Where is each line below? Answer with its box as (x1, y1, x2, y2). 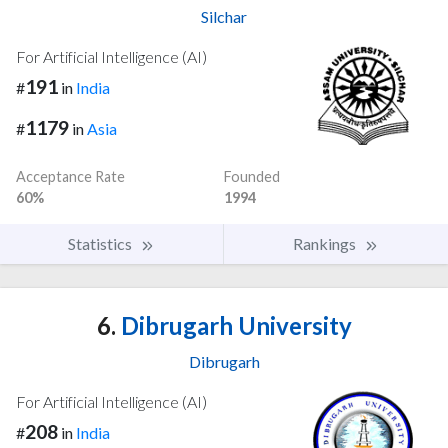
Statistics (68, 233, 135, 253)
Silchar (201, 6, 247, 26)
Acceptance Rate (16, 167, 125, 185)
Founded (224, 167, 280, 185)
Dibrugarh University (115, 310, 352, 340)
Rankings (293, 233, 359, 253)
